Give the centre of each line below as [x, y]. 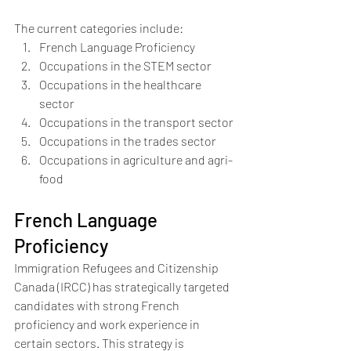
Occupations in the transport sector [136, 122]
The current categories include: [99, 28]
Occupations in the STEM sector [125, 65]
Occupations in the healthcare [121, 84]
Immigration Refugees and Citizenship [118, 268]
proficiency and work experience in [108, 324]
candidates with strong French [98, 305]
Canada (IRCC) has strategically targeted [123, 286]
